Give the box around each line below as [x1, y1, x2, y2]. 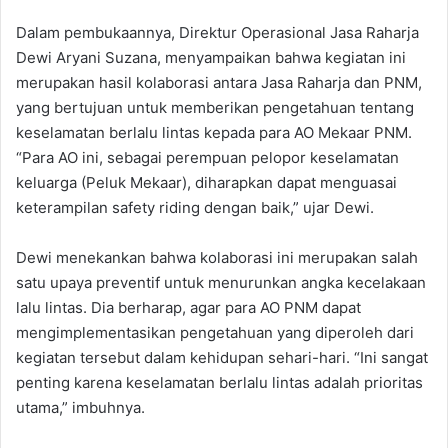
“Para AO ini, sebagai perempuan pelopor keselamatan [16, 147, 399, 167]
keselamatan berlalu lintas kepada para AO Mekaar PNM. [16, 122, 412, 142]
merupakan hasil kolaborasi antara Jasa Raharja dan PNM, [16, 72, 422, 92]
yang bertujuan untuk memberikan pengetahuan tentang [16, 97, 414, 117]
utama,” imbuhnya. [16, 397, 145, 417]
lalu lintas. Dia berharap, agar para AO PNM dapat [16, 297, 361, 317]
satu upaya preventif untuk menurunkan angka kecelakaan [16, 272, 426, 292]
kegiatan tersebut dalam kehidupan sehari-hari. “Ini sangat [16, 347, 428, 367]
